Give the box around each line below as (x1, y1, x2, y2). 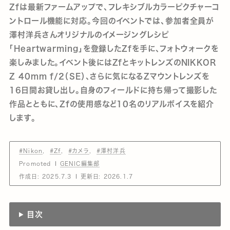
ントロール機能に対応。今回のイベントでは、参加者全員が (9, 17, 215, 25)
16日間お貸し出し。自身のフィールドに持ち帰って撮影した (9, 86, 218, 94)
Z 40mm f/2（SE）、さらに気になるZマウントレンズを (9, 72, 209, 80)
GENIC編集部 (60, 161, 100, 166)
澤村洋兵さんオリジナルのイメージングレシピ (9, 31, 169, 39)
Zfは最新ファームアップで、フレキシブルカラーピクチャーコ (9, 3, 220, 11)
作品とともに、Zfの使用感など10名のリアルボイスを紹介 (9, 100, 215, 108)
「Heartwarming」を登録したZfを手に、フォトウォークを (9, 45, 219, 52)
